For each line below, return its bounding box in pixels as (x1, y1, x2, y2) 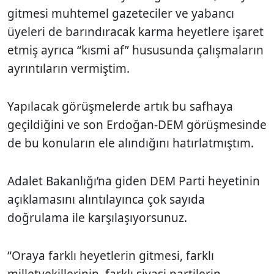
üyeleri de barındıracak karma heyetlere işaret (7, 23, 264, 40)
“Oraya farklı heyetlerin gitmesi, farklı (7, 247, 214, 264)
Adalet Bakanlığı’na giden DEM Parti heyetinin (7, 172, 260, 189)
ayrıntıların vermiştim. (7, 60, 133, 76)
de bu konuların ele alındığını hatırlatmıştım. (7, 135, 257, 151)
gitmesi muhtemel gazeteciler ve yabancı (7, 5, 234, 21)
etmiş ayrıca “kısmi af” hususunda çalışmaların (7, 42, 264, 58)
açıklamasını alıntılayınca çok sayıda (7, 191, 205, 207)
